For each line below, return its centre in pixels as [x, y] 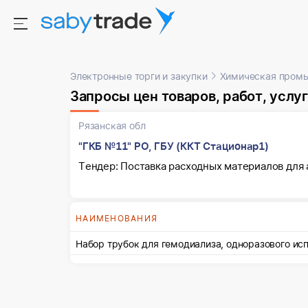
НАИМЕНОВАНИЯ [117, 218]
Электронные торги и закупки [139, 76]
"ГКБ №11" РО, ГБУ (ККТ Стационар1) [174, 146]
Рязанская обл [112, 125]
